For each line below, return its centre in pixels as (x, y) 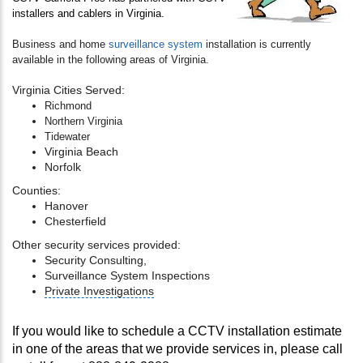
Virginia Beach (81, 152)
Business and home (60, 45)
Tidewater (67, 137)
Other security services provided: (96, 245)
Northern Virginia (83, 122)
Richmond (68, 106)
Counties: (36, 191)
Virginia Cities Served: (68, 90)
